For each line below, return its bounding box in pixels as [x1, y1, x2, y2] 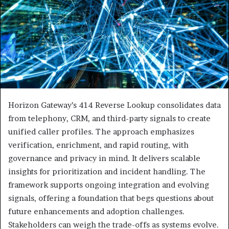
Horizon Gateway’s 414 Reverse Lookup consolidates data [8, 100, 221, 110]
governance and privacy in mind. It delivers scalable [8, 153, 200, 164]
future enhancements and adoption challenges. [8, 207, 185, 217]
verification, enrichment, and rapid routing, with [8, 140, 189, 150]
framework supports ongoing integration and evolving [8, 180, 209, 190]
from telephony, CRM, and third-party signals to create [8, 113, 211, 124]
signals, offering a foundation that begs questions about [8, 193, 214, 203]
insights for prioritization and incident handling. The [8, 167, 205, 177]
